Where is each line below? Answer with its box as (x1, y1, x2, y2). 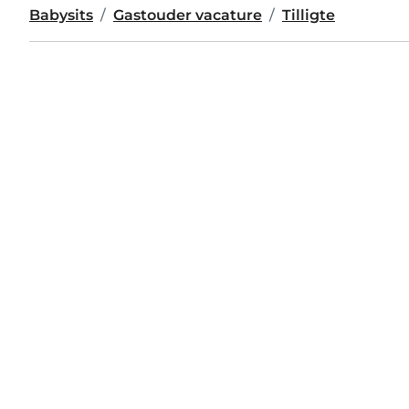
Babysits (29, 6, 93, 24)
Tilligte (282, 6, 335, 24)
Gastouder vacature (113, 6, 262, 24)
